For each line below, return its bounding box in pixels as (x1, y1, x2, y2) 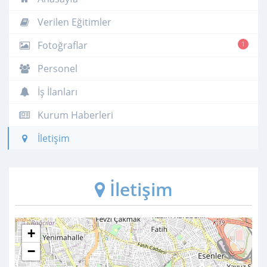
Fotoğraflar (35, 38, 88, 52)
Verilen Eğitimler (35, 15, 111, 29)
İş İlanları (35, 85, 77, 98)
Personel (35, 61, 77, 75)
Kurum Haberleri (35, 108, 113, 122)
